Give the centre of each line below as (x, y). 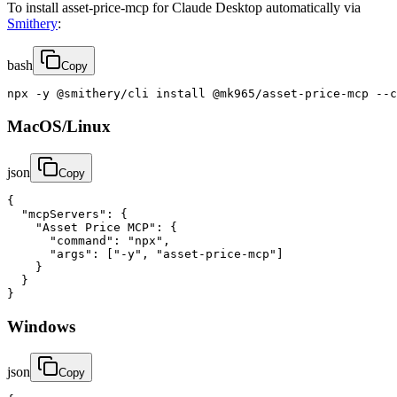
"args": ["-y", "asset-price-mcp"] (145, 253)
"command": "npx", (89, 240)
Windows (41, 326)
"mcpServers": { (67, 214)
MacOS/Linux (59, 127)
